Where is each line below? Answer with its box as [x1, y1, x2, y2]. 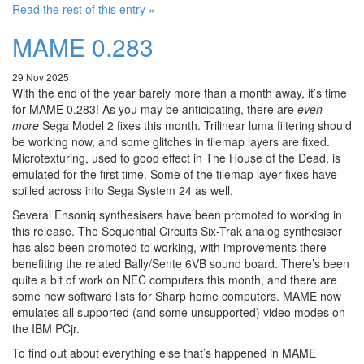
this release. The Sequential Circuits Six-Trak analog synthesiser [12, 223, 342, 240]
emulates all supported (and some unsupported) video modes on [12, 304, 345, 321]
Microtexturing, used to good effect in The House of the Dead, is [12, 149, 340, 167]
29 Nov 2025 [12, 70, 69, 84]
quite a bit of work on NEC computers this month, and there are [12, 271, 337, 288]
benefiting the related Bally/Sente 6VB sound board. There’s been [12, 255, 349, 272]
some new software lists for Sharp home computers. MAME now [12, 288, 341, 305]
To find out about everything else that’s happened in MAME [12, 344, 316, 362]
